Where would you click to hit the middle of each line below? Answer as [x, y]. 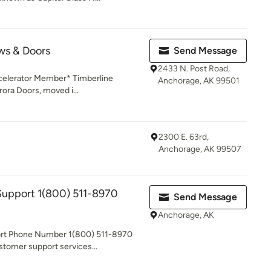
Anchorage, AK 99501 [199, 81]
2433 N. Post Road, [194, 69]
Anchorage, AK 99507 [200, 149]
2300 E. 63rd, [184, 137]
